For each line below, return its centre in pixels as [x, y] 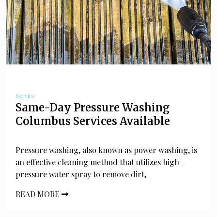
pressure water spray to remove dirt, [81, 174]
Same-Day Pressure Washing [93, 107]
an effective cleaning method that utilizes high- [99, 162]
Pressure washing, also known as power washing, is [106, 150]
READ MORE [39, 194]
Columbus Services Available [93, 121]
